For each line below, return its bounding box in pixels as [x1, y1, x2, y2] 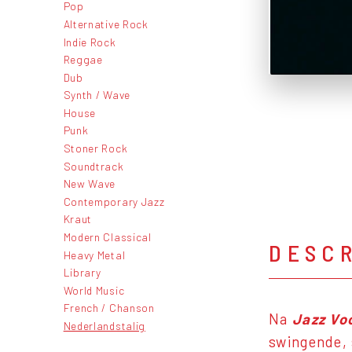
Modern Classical [63, 230, 152, 244]
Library [63, 266, 101, 280]
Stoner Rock [63, 141, 128, 156]
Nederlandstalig [63, 319, 145, 332]
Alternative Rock [63, 16, 148, 31]
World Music [63, 283, 125, 297]
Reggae [63, 53, 103, 67]
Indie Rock [63, 35, 116, 49]
